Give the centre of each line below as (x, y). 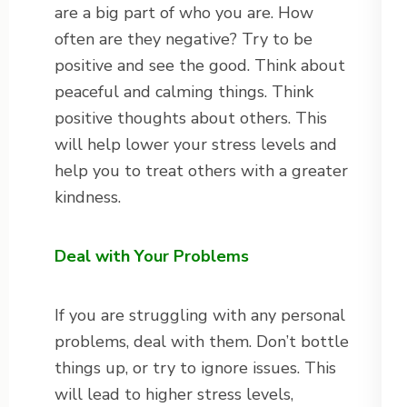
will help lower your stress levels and (196, 145)
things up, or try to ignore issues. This (195, 368)
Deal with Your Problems (152, 257)
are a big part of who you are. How (184, 13)
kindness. (88, 198)
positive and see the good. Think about (200, 66)
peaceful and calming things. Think (184, 92)
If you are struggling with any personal (200, 316)
